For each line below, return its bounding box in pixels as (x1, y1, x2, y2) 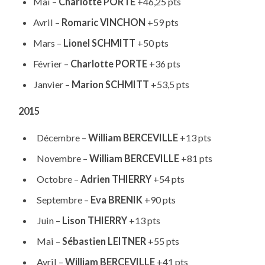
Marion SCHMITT (71, 79, 149, 91)
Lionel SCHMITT (63, 37, 135, 49)
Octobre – (33, 173, 80, 185)
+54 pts (151, 173, 185, 185)
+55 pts (147, 235, 179, 247)
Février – (33, 58, 70, 70)
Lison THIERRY (62, 214, 129, 226)
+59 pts (145, 16, 179, 28)
